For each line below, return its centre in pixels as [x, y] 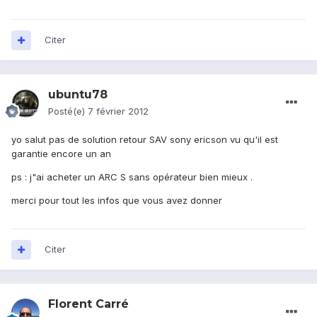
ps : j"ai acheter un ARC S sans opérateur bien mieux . [132, 177]
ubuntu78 [78, 95]
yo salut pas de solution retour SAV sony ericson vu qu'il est [145, 140]
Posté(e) [68, 111]
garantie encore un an [61, 154]
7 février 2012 [118, 111]
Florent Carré [88, 304]
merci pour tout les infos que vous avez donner [117, 201]
